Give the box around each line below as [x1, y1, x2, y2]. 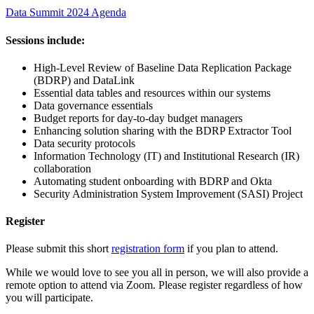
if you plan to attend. [184, 243, 278, 255]
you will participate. [6, 292, 93, 304]
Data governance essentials [34, 99, 153, 111]
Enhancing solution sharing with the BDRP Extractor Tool [34, 124, 292, 137]
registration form [111, 243, 184, 255]
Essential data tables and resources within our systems [34, 86, 271, 99]
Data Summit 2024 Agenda [6, 6, 126, 19]
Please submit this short [6, 243, 111, 255]
